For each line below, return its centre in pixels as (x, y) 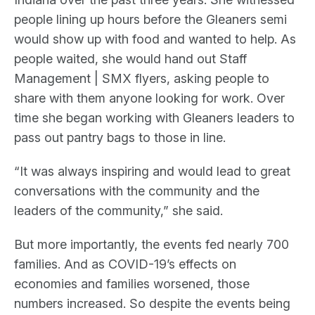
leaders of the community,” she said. (118, 210)
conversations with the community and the (137, 191)
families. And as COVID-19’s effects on (125, 264)
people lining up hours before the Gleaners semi (150, 19)
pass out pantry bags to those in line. (120, 137)
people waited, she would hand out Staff (130, 58)
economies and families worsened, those (132, 283)
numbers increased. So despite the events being (152, 303)
